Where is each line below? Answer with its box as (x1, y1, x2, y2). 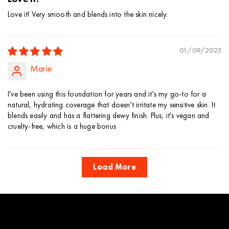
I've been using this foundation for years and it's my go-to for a (8, 89, 207, 100)
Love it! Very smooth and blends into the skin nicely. (8, 9, 168, 20)
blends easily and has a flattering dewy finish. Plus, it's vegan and (8, 110, 210, 121)
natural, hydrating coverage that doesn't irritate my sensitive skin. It (8, 100, 216, 110)
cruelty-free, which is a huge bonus (8, 121, 116, 132)
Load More (93, 162, 136, 173)
